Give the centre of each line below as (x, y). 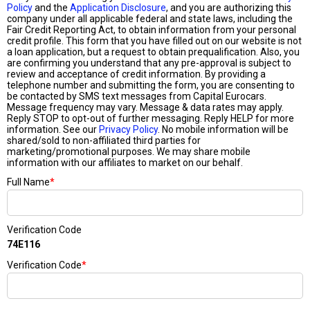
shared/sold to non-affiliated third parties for (104, 140)
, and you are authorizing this (229, 8)
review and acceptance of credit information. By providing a (136, 74)
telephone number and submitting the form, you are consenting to (151, 85)
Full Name (28, 182)
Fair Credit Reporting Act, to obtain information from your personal (152, 30)
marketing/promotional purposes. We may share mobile (129, 152)
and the (51, 8)
